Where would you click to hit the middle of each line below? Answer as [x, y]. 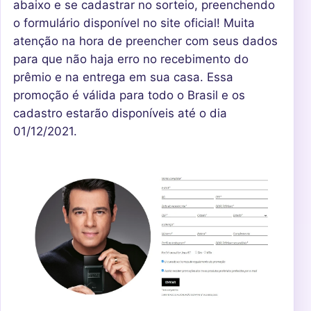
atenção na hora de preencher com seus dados [145, 41]
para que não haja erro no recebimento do [131, 59]
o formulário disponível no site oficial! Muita [134, 23]
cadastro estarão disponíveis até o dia [120, 114]
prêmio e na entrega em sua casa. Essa [123, 77]
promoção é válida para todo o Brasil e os [129, 95]
